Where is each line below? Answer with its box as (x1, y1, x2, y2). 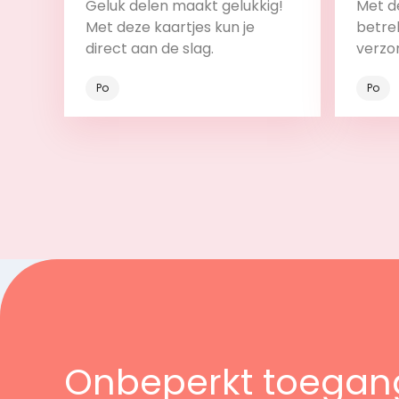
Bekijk (156, 130, 200, 151)
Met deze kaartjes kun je (85, 16, 255, 37)
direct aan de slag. (85, 37, 214, 59)
